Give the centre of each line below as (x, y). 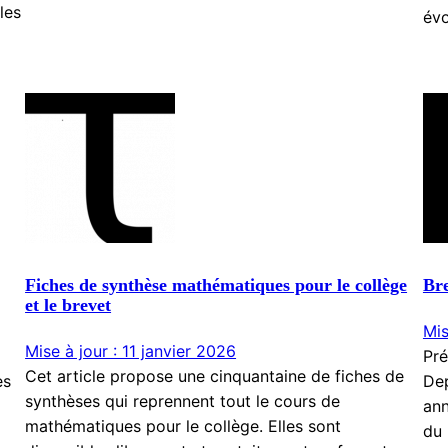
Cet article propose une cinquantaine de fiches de (215, 375)
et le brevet (68, 304)
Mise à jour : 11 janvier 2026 (131, 350)
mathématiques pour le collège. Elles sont (183, 425)
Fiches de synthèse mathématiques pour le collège (216, 284)
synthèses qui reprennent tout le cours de (183, 400)
